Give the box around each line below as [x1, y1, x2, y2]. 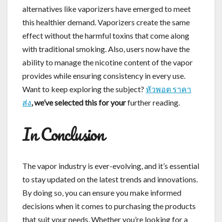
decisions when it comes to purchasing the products [22, 201, 196, 211]
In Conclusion [22, 119, 105, 148]
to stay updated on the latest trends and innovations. [22, 174, 198, 184]
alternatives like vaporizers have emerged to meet [22, 3, 191, 13]
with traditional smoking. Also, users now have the [22, 44, 190, 54]
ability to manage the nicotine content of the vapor [22, 57, 193, 67]
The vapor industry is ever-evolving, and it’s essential [22, 161, 199, 170]
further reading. [126, 97, 180, 107]
